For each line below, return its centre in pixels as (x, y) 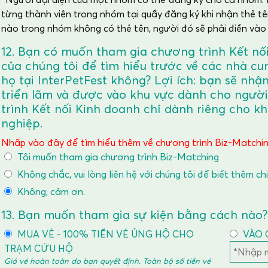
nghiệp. (22, 123)
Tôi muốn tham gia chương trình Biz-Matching (117, 157)
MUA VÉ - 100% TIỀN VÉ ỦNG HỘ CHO (104, 234)
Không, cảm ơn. (50, 191)
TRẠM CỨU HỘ (39, 248)
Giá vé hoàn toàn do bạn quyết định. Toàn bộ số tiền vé (107, 261)
